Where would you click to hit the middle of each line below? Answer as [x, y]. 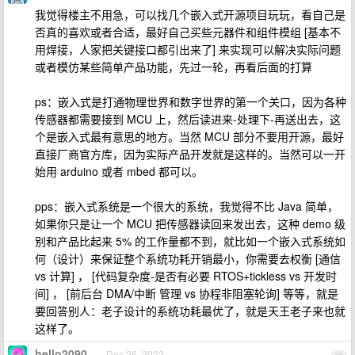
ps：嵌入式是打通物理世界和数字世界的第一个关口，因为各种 [191, 101]
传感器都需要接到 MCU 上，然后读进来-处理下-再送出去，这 [188, 119]
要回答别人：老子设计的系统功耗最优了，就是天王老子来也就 [190, 311]
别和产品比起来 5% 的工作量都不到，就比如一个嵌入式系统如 [190, 241]
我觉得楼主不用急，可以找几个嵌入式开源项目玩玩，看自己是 [190, 14]
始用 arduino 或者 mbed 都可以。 [119, 171]
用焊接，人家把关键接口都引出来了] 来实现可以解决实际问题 [188, 49]
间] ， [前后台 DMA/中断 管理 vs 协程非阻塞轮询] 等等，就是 [187, 293]
